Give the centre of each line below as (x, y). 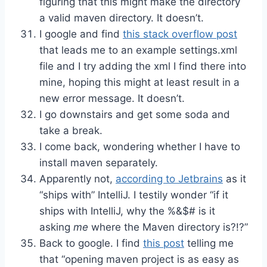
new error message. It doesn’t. (112, 98)
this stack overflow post (180, 34)
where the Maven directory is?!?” (168, 227)
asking (56, 227)
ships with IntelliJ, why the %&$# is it (127, 211)
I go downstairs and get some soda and (135, 114)
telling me (209, 243)
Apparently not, (77, 178)
